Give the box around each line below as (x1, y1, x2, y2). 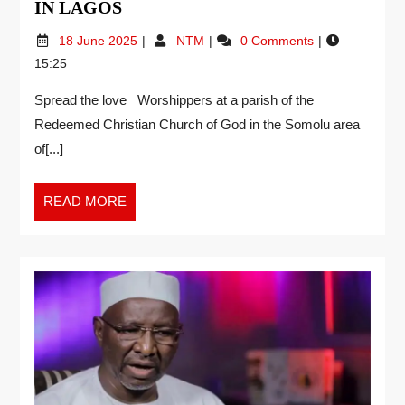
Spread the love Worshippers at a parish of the (34, 91, 314, 108)
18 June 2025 (58, 33, 141, 48)
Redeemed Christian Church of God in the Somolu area (34, 116, 360, 132)
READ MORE (43, 193, 127, 209)
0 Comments (240, 33, 317, 48)
